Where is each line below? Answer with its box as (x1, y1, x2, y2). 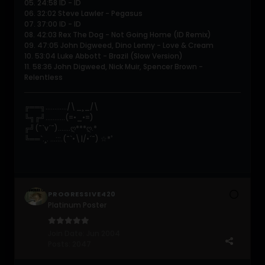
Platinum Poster (48, 199, 106, 210)
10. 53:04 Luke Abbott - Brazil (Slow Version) (24, 50, 183, 61)
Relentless (24, 72, 63, 82)
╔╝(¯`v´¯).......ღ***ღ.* (24, 122, 97, 133)
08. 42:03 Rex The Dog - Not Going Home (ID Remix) (24, 29, 211, 40)
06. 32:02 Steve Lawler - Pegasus (24, 8, 143, 18)
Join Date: (48, 228, 85, 238)
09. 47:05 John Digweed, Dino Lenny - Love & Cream (24, 40, 214, 50)
